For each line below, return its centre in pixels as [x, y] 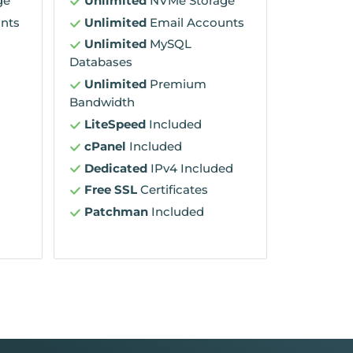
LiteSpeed [115, 124]
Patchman [117, 212]
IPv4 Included [191, 168]
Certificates [173, 190]
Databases [101, 62]
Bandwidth [102, 102]
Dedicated [116, 168]
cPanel [106, 146]
